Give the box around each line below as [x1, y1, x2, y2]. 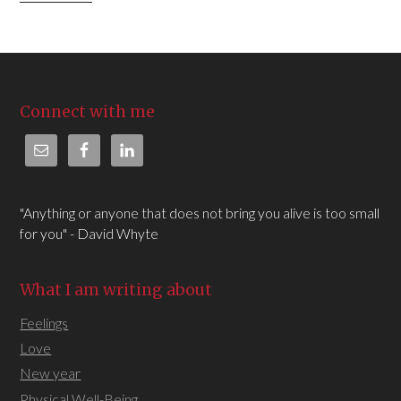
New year [20, 364, 81, 382]
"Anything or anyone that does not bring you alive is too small [20, 203, 380, 221]
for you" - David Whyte [20, 224, 159, 242]
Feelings [20, 313, 69, 331]
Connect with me [20, 101, 156, 122]
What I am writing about [20, 279, 213, 300]
